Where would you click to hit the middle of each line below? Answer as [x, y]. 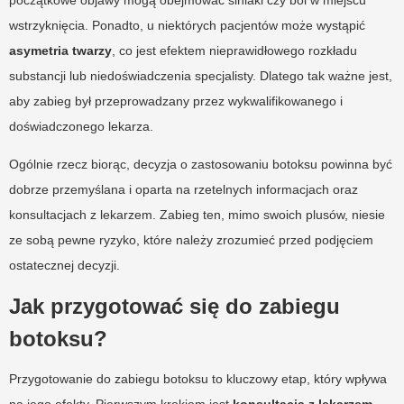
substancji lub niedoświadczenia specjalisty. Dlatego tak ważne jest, [201, 75]
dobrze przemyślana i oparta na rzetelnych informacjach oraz [184, 189]
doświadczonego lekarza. [81, 126]
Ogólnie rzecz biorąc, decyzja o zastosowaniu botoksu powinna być [201, 164]
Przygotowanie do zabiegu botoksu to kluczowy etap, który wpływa [198, 378]
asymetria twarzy [60, 50]
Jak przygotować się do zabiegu [174, 306]
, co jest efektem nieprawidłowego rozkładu [234, 50]
